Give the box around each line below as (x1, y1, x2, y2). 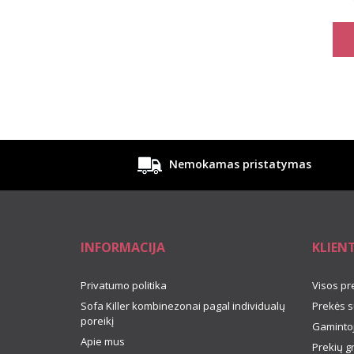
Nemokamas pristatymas (166, 156, 311, 171)
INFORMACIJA (81, 238, 165, 256)
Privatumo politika (81, 277, 167, 292)
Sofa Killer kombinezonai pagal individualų (81, 298, 285, 313)
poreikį (81, 313, 114, 328)
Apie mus (81, 333, 125, 348)
